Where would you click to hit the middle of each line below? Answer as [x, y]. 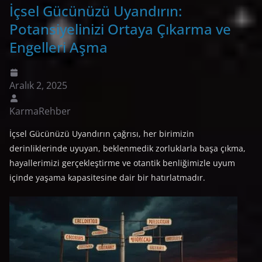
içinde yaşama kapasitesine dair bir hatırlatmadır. [107, 177]
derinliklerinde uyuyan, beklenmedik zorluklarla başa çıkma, [127, 148]
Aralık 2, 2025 [38, 85]
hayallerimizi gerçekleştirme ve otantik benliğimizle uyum [122, 163]
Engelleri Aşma [58, 47]
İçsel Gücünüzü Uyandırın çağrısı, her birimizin [102, 133]
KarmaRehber [40, 111]
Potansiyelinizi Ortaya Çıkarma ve [120, 29]
